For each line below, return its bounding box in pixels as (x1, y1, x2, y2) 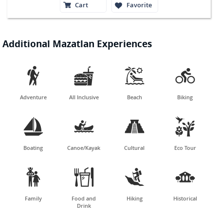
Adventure (19, 93, 47, 101)
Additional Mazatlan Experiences (2, 37, 152, 50)
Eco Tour (174, 144, 196, 151)
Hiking (126, 194, 143, 202)
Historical (173, 194, 197, 202)
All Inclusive (69, 93, 99, 101)
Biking (177, 93, 193, 101)
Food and (72, 194, 96, 202)
